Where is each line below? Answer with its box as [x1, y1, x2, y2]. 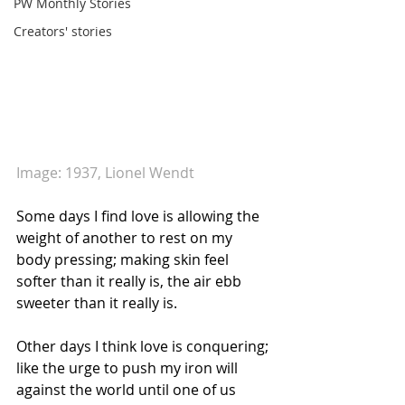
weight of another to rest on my [16, 228, 236, 248]
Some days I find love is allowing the [16, 206, 263, 226]
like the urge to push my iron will [16, 358, 241, 378]
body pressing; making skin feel [16, 250, 232, 269]
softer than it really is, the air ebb [16, 271, 245, 291]
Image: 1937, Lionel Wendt [16, 163, 194, 183]
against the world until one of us [16, 380, 240, 400]
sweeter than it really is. [16, 293, 177, 313]
